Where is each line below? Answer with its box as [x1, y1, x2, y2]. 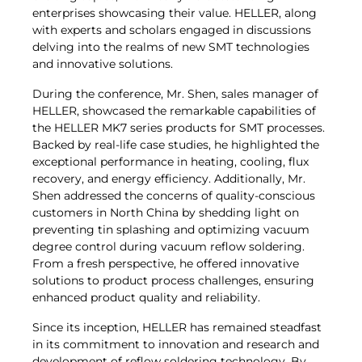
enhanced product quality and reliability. [32, 290, 260, 305]
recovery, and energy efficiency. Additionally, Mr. [32, 171, 305, 187]
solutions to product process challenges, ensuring [32, 273, 314, 288]
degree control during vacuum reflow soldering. [32, 239, 305, 255]
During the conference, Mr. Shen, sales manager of [32, 86, 318, 102]
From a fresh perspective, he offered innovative [32, 256, 299, 271]
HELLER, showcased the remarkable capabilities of [32, 103, 316, 119]
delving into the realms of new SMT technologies [32, 40, 309, 55]
